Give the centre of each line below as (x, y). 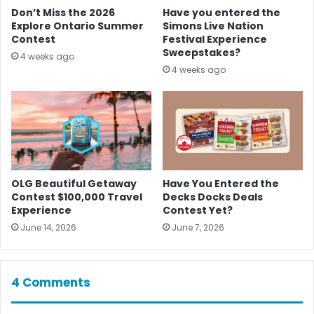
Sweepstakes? (202, 53)
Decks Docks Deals (213, 197)
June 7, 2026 (198, 228)
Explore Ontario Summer (77, 26)
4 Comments (51, 283)
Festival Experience (215, 40)
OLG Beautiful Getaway (74, 184)
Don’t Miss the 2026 (63, 13)
